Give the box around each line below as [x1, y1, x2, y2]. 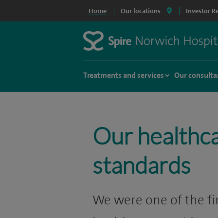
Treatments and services [83, 71, 164, 80]
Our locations [121, 7, 161, 15]
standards [92, 150, 191, 180]
